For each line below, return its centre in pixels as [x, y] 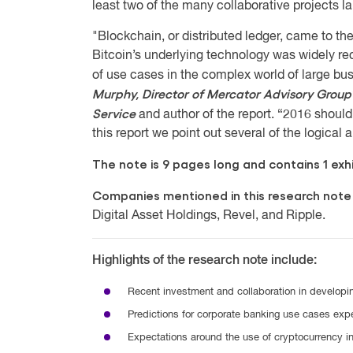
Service [114, 114]
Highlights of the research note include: [204, 261]
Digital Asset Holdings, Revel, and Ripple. [209, 216]
